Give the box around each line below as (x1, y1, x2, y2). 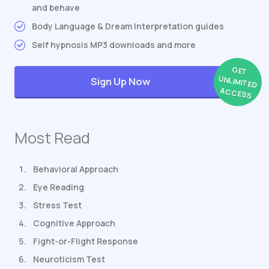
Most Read (14, 127, 90, 149)
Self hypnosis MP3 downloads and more (32, 39, 196, 51)
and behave (32, 2, 80, 14)
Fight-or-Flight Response (33, 235, 138, 247)
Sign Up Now (90, 74, 150, 88)
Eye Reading (33, 181, 84, 193)
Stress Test (33, 199, 82, 211)
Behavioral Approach (33, 163, 118, 175)
